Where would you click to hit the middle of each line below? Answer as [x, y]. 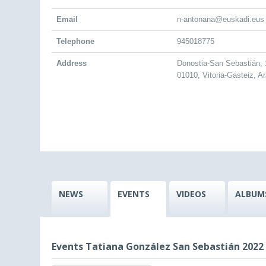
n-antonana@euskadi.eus [221, 19]
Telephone [75, 41]
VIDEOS [191, 194]
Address [72, 63]
